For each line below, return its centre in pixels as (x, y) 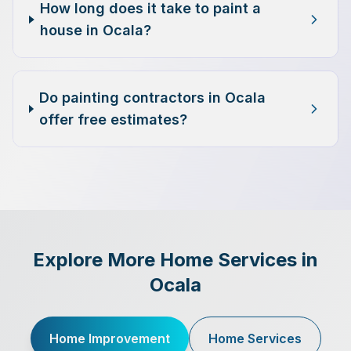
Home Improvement (109, 338)
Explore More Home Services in (175, 260)
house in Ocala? (96, 30)
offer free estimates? (114, 119)
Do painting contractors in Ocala (153, 98)
